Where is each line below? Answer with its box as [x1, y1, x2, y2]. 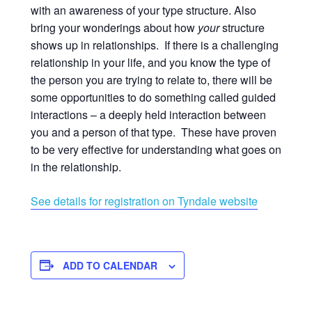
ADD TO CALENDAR [63, 258, 157, 272]
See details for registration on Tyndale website [31, 192, 258, 209]
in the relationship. [31, 158, 121, 175]
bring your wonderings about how [31, 19, 198, 36]
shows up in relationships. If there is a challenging [31, 36, 279, 53]
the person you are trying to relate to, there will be [31, 71, 272, 88]
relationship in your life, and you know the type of [31, 54, 270, 70]
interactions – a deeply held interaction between [31, 106, 266, 123]
